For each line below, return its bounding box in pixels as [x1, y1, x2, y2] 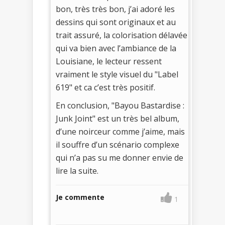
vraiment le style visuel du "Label [56, 68, 178, 80]
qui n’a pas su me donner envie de [56, 152, 183, 163]
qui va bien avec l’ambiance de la [56, 42, 176, 54]
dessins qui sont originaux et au [56, 16, 176, 28]
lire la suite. [56, 165, 98, 176]
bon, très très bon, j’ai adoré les [56, 3, 175, 15]
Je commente [56, 192, 104, 202]
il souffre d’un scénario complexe [56, 139, 179, 150]
